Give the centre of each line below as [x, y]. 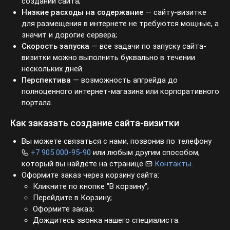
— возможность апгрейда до [119, 80]
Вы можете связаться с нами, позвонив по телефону [116, 141]
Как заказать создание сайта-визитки [90, 123]
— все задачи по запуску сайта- [142, 46]
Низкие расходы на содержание [78, 13]
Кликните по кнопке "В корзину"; [89, 187]
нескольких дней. [52, 69]
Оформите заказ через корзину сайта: [89, 175]
